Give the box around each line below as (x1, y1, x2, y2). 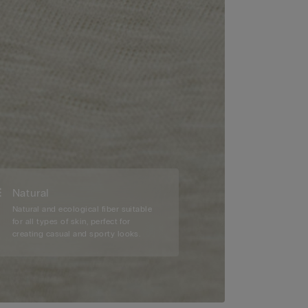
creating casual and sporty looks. (12, 229, 141, 239)
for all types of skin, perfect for (12, 217, 131, 227)
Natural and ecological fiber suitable (12, 204, 153, 214)
